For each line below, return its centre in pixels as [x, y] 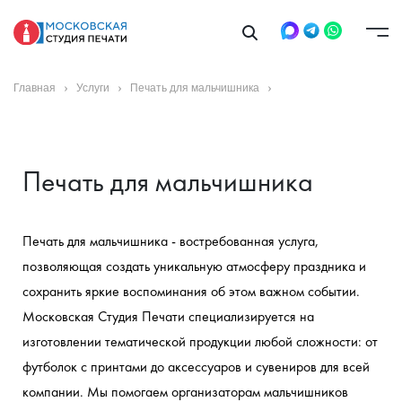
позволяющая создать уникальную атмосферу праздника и [194, 266]
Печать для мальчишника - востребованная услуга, [170, 241]
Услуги [93, 88]
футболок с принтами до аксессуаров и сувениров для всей [196, 367]
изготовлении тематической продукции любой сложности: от [200, 341]
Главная [35, 88]
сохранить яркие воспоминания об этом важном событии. [191, 291]
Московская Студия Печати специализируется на [168, 316]
